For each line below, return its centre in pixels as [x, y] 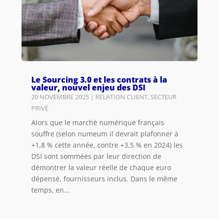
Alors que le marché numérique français [98, 122]
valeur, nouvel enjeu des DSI [88, 87]
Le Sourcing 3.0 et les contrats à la [99, 79]
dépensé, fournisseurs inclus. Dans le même [104, 178]
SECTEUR [163, 97]
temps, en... [50, 190]
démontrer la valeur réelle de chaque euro [101, 167]
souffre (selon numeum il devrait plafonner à [105, 133]
